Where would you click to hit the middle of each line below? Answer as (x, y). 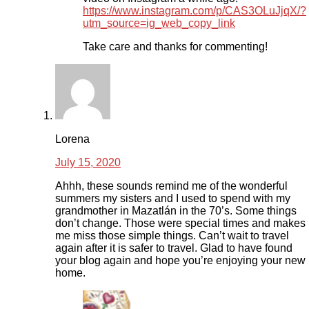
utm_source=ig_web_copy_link (159, 23)
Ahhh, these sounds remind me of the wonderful (171, 186)
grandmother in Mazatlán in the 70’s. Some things (176, 211)
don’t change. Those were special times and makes (180, 223)
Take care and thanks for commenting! (175, 47)
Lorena (72, 139)
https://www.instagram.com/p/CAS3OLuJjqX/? (195, 11)
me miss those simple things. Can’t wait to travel (172, 236)
